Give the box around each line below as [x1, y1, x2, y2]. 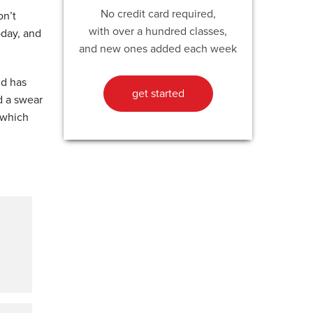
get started [131, 86, 184, 101]
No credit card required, [100, 6, 216, 21]
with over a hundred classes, [89, 24, 227, 38]
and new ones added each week [79, 41, 237, 56]
